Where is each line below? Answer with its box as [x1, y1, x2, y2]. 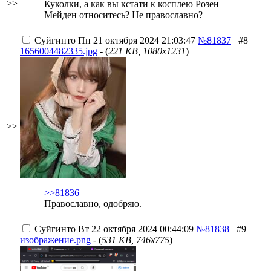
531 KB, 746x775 [102, 235, 169, 245]
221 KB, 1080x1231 [108, 46, 186, 56]
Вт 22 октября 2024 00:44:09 [76, 224, 194, 234]
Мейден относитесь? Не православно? [44, 10, 203, 20]
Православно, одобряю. [44, 198, 142, 209]
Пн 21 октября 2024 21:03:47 [76, 35, 195, 45]
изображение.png [20, 235, 91, 245]
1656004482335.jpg [20, 46, 97, 56]
